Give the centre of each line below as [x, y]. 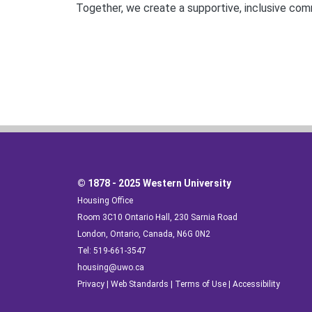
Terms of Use [200, 284]
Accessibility [256, 284]
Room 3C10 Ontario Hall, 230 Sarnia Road [157, 218]
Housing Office [105, 201]
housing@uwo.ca [110, 268]
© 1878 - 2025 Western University [154, 184]
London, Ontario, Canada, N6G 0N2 [143, 234]
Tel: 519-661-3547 [111, 251]
